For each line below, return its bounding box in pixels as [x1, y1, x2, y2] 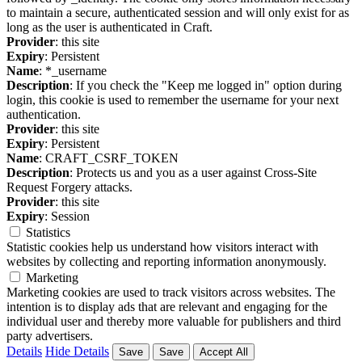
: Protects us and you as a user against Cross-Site [69, 166, 317, 180]
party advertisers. [6, 329, 93, 343]
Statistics [26, 225, 70, 240]
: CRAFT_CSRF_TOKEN [39, 151, 179, 166]
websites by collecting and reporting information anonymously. [6, 255, 326, 269]
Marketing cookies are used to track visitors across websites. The [6, 285, 335, 300]
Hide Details [45, 344, 109, 359]
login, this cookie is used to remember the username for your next [6, 93, 339, 107]
